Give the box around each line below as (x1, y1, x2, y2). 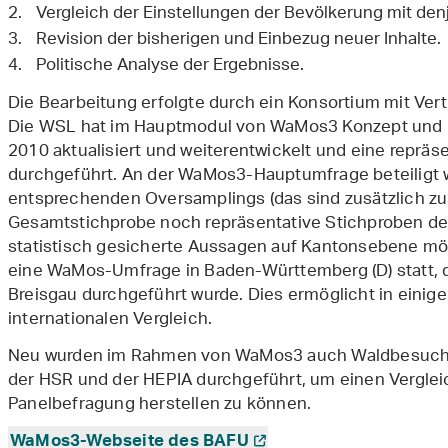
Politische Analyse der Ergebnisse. (36, 48, 304, 85)
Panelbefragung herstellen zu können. (8, 387, 312, 424)
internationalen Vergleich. (8, 302, 213, 339)
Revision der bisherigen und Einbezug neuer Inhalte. (36, 22, 441, 59)
